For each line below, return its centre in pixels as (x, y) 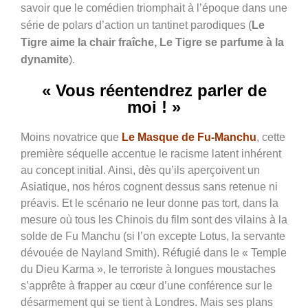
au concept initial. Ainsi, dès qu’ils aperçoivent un (140, 170)
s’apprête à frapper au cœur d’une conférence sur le (146, 285)
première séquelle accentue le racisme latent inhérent (151, 153)
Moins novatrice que (71, 137)
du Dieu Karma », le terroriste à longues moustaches (148, 269)
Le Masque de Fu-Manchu (189, 137)
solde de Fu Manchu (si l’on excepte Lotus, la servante (153, 236)
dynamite (45, 59)
